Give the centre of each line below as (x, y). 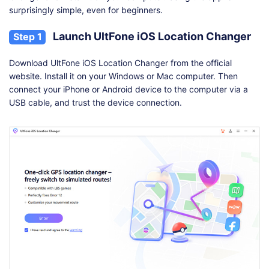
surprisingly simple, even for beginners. (86, 10)
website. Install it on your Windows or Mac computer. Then (123, 76)
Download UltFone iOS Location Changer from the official (120, 62)
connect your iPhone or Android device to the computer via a (128, 89)
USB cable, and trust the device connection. (95, 102)
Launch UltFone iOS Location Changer (151, 36)
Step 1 (27, 36)
